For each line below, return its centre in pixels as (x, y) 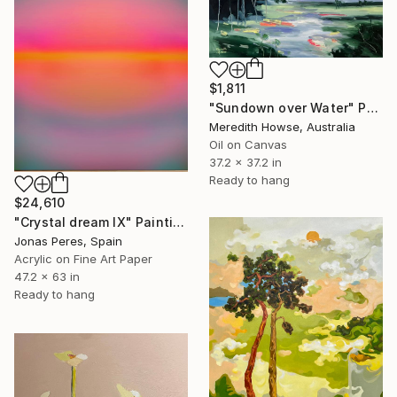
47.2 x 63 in (47, 276)
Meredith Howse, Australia (282, 126)
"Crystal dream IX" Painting (179, 222)
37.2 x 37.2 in (245, 162)
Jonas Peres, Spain (68, 241)
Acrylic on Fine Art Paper (83, 258)
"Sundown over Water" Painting (372, 107)
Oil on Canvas (248, 144)
